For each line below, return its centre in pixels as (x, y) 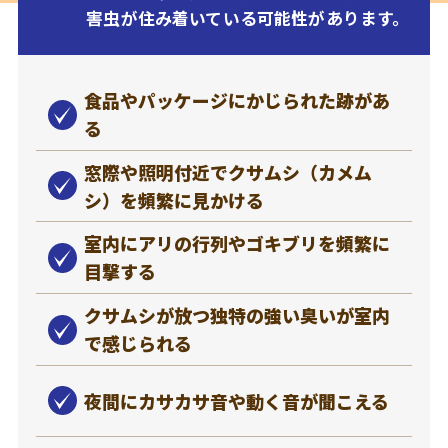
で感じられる (137, 343)
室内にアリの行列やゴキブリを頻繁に (236, 243)
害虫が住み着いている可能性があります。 (248, 18)
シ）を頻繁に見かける (173, 199)
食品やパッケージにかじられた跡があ (236, 100)
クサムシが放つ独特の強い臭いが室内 (236, 315)
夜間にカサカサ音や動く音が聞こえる (236, 400)
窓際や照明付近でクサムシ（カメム (227, 171)
